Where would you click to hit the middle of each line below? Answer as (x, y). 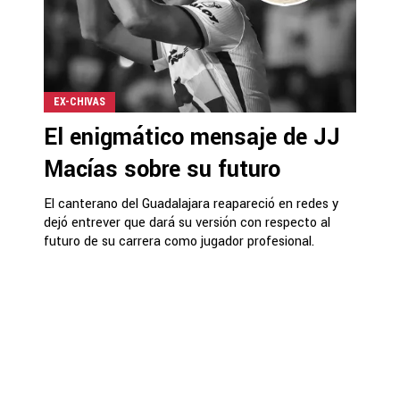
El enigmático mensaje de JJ (192, 137)
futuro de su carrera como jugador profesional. (179, 241)
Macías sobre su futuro (162, 169)
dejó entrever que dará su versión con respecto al (187, 222)
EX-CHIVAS (79, 101)
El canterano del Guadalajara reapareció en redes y (191, 204)
